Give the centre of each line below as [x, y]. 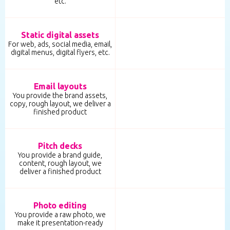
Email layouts [60, 86]
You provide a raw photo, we [60, 214]
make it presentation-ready [60, 223]
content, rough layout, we [60, 163]
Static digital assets [60, 35]
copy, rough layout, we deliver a [60, 103]
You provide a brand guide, [60, 155]
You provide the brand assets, [60, 95]
